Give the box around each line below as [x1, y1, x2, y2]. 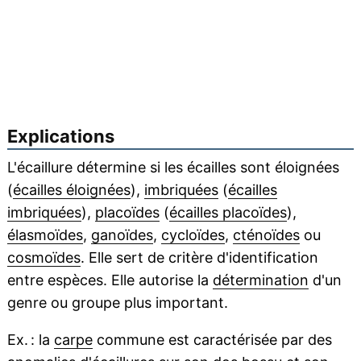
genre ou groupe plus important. [6, 294, 228, 312]
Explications [6, 126, 114, 147]
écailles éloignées [12, 181, 131, 199]
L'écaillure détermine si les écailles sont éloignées [6, 159, 339, 176]
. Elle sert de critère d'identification [80, 249, 318, 267]
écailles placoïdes [168, 204, 287, 222]
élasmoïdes [6, 226, 83, 244]
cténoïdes [232, 226, 300, 244]
